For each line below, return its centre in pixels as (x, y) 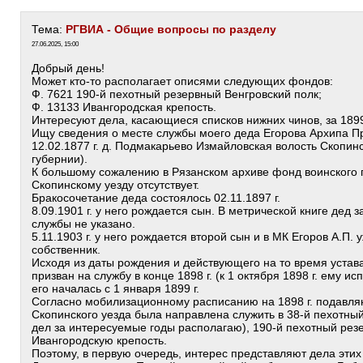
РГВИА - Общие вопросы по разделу (171, 29)
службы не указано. (83, 224)
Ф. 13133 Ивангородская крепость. (124, 107)
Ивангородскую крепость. (99, 340)
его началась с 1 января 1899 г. (115, 288)
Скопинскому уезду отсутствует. (115, 185)
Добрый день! (68, 68)
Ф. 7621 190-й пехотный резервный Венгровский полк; (177, 94)
